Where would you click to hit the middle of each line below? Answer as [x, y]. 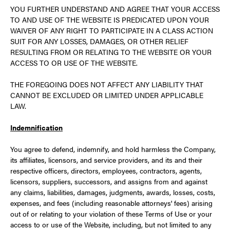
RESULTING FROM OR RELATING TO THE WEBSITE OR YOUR [111, 52]
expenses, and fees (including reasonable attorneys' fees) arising [111, 203]
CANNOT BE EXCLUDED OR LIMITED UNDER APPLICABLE [107, 95]
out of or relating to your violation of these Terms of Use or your [111, 214]
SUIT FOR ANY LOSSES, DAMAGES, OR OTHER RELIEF [99, 41]
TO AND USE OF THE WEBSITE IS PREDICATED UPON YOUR [110, 20]
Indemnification [36, 127]
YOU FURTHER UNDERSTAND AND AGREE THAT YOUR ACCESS [115, 9]
